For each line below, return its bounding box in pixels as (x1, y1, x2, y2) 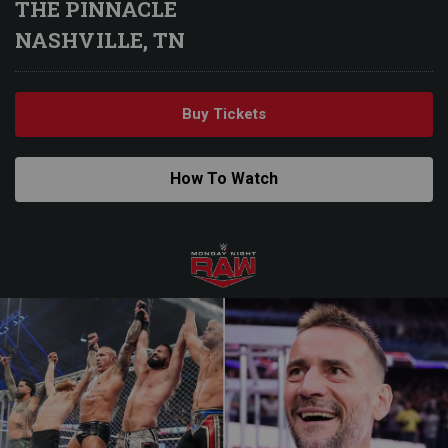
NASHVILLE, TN (15, 26, 186, 54)
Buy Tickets (182, 105, 266, 123)
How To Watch (170, 169, 278, 188)
